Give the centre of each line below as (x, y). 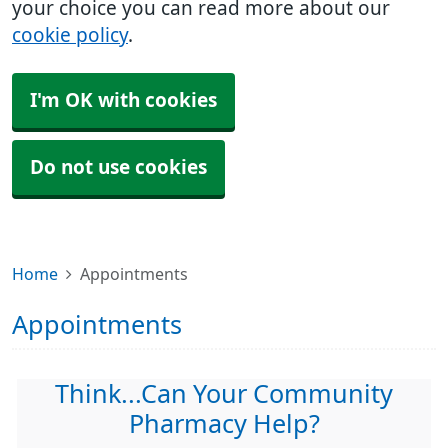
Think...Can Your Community (224, 394)
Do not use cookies (118, 167)
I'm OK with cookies (123, 100)
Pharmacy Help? (224, 424)
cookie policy (70, 35)
